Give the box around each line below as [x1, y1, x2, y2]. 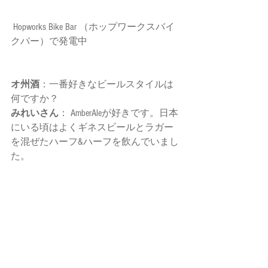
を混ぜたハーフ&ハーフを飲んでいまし [11, 136, 179, 148]
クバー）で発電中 [11, 36, 90, 47]
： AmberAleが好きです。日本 [59, 108, 178, 119]
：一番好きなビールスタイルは [39, 79, 173, 90]
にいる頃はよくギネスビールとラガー [11, 122, 173, 133]
